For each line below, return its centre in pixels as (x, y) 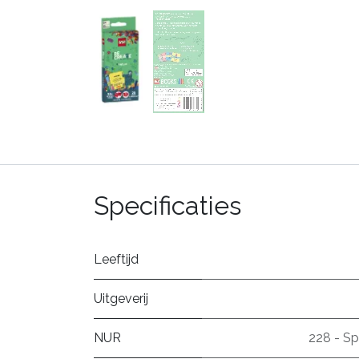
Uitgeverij (121, 299)
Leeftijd (116, 260)
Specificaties (167, 206)
